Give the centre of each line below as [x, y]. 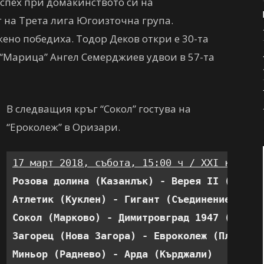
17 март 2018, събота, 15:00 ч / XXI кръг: [133, 163]
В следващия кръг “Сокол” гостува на [99, 109]
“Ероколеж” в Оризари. [63, 127]
